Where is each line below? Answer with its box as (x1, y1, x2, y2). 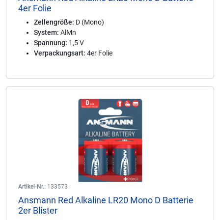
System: (34, 28, 59, 36)
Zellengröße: (34, 18, 74, 26)
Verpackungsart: (34, 49, 85, 57)
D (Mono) (74, 18, 104, 26)
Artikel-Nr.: (18, 183, 46, 190)
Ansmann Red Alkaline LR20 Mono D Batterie (18, 195, 193, 205)
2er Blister (18, 205, 57, 216)
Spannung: (34, 39, 67, 47)
